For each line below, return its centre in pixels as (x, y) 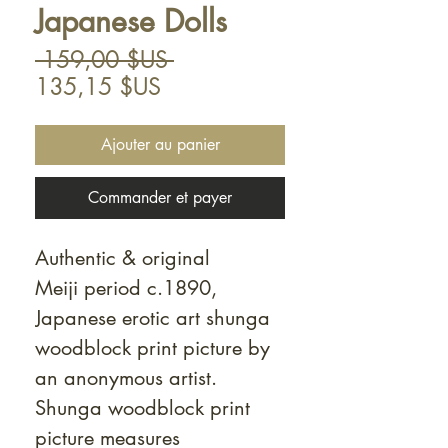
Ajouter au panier (160, 144)
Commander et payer (160, 197)
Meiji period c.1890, (126, 288)
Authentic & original (122, 258)
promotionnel (217, 113)
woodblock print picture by (152, 348)
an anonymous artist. (129, 378)
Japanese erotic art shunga (152, 318)
